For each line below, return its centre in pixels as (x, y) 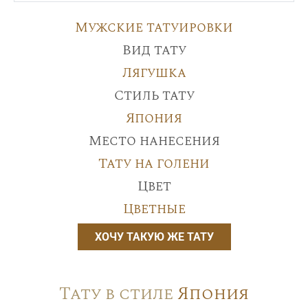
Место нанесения (154, 141)
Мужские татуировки (154, 27)
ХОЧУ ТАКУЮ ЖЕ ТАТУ (154, 236)
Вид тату (154, 50)
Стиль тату (154, 95)
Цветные (154, 209)
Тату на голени (154, 163)
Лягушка (154, 73)
